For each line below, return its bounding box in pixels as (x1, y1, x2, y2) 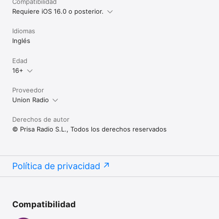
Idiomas (12, 26, 35, 35)
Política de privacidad (12, 160, 100, 171)
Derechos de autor (12, 115, 69, 123)
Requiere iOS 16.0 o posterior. (12, 7, 104, 15)
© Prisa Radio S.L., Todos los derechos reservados (12, 125, 167, 133)
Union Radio (12, 95, 49, 104)
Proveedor (12, 86, 44, 94)
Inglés (12, 36, 30, 44)
